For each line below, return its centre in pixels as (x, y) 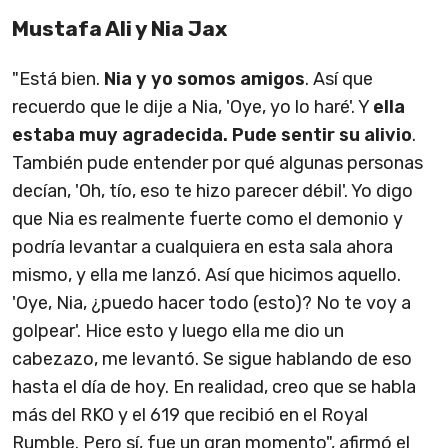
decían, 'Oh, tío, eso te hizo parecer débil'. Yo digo (212, 191)
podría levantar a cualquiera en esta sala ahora (202, 247)
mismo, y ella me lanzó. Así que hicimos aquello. (206, 275)
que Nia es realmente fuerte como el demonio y (207, 219)
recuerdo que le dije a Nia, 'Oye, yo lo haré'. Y (192, 107)
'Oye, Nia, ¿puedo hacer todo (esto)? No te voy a (211, 303)
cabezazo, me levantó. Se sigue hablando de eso (212, 359)
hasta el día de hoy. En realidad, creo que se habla (214, 387)
